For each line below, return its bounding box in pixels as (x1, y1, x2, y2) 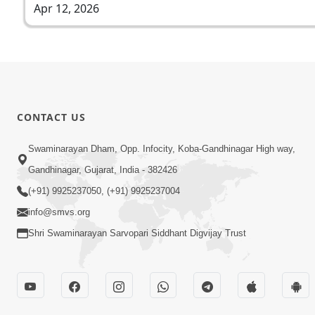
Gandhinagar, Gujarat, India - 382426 (28, 165, 177, 176)
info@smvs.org (28, 207, 90, 218)
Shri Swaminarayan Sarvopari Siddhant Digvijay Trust (28, 228, 246, 239)
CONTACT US (17, 110, 86, 124)
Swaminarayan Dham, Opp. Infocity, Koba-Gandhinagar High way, (28, 143, 295, 155)
